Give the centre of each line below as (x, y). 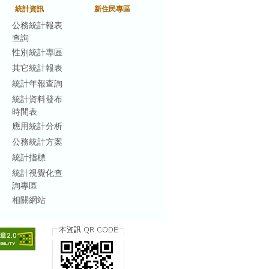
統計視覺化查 (38, 173)
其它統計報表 (38, 68)
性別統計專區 (38, 52)
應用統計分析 (38, 126)
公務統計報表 (38, 25)
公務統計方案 (38, 141)
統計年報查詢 (38, 83)
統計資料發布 (38, 99)
